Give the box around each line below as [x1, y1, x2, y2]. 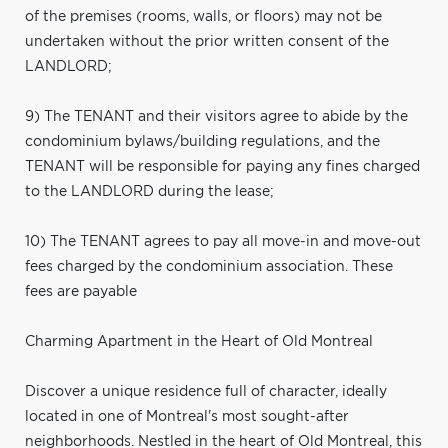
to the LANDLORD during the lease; [25, 184, 274, 199]
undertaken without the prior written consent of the [25, 34, 389, 49]
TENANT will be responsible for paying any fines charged [25, 159, 420, 174]
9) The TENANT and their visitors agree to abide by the [25, 109, 408, 124]
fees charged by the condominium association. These [25, 259, 393, 274]
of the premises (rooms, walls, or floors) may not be [25, 9, 382, 24]
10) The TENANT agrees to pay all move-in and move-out [25, 234, 421, 249]
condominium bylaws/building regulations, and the [25, 134, 380, 149]
